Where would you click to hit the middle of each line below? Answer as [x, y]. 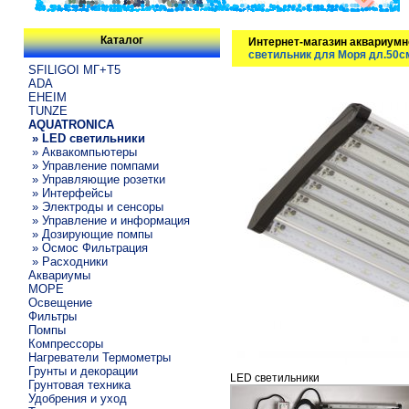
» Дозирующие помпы [91, 234]
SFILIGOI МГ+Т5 [75, 69]
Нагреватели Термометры [100, 357]
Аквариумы [60, 275]
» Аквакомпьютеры [83, 152]
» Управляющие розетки [97, 179]
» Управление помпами [94, 165]
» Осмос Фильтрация [89, 247]
